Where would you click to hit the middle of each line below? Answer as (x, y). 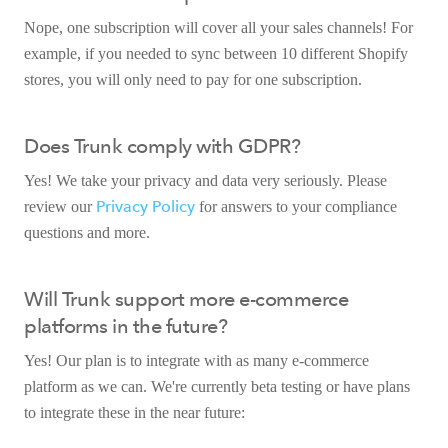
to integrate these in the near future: (134, 412)
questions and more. (87, 232)
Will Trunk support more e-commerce (186, 298)
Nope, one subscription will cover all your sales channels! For (218, 27)
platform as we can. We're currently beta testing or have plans (217, 386)
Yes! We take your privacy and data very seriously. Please (205, 180)
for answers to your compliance (296, 206)
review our (60, 206)
